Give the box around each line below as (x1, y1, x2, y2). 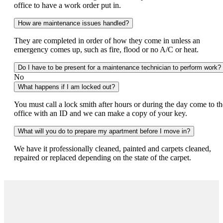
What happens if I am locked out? (18, 83, 115, 91)
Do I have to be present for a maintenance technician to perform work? (18, 63, 221, 71)
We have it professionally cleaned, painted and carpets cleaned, (14, 144, 211, 153)
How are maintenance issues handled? (18, 19, 129, 27)
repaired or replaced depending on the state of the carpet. (14, 153, 191, 162)
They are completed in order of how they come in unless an (14, 36, 200, 45)
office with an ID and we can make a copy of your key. (14, 109, 187, 117)
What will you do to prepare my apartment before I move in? (18, 127, 190, 135)
